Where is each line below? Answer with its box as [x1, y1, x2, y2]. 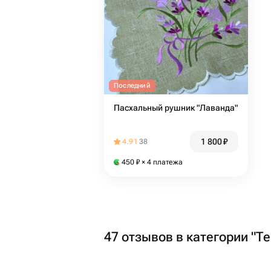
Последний [114, 82, 151, 90]
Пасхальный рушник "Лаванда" [114, 103, 238, 113]
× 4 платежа [140, 158, 183, 166]
